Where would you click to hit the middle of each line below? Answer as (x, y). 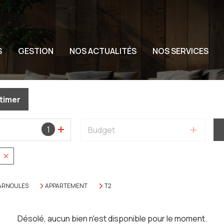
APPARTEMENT (66, 186)
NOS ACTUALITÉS (103, 51)
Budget (102, 130)
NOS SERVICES (180, 51)
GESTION (36, 51)
